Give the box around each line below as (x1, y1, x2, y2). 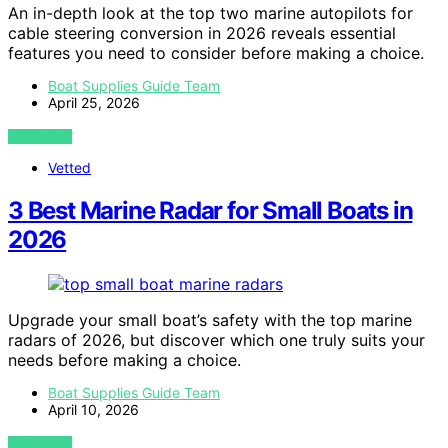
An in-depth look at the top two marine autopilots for (8, 2, 413, 23)
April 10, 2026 (48, 400, 139, 418)
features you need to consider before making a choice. (8, 42, 424, 63)
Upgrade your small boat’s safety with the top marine (8, 309, 412, 330)
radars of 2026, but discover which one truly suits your (8, 329, 425, 350)
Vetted (48, 158, 91, 176)
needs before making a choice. (8, 349, 241, 370)
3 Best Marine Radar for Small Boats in (8, 195, 413, 225)
